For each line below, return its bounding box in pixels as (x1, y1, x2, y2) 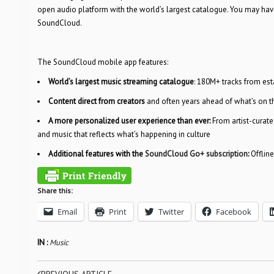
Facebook (215, 206, 251, 217)
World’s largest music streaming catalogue (48, 76, 194, 87)
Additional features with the (48, 149, 145, 159)
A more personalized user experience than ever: (48, 116, 212, 126)
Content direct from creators (48, 96, 147, 106)
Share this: (37, 186, 73, 195)
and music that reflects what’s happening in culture (37, 129, 210, 139)
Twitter (158, 206, 184, 217)
